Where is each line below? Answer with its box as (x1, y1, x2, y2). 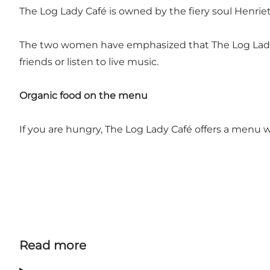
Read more (19, 238, 86, 253)
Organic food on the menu (19, 90, 148, 102)
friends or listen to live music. (19, 56, 159, 68)
